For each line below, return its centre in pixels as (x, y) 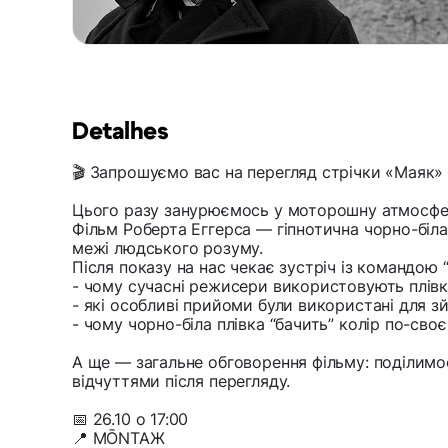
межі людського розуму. (168, 248)
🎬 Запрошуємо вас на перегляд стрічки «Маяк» (258, 172)
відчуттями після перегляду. (181, 381)
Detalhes (120, 132)
